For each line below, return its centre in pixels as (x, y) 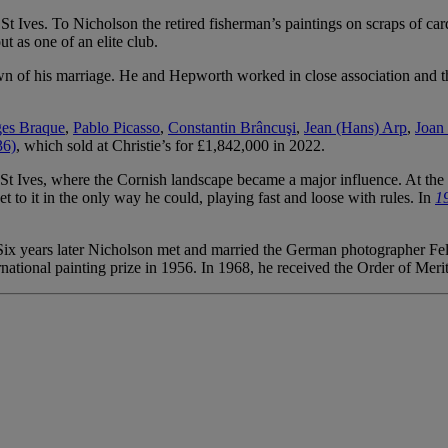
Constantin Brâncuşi (232, 127)
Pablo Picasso (116, 127)
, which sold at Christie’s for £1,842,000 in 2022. (170, 145)
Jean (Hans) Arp (355, 127)
